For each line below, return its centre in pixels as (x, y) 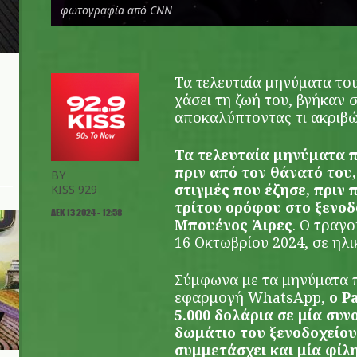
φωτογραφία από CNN (116, 10)
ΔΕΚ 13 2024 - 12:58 (86, 212)
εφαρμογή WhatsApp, (250, 297)
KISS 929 (74, 189)
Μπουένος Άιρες (233, 225)
